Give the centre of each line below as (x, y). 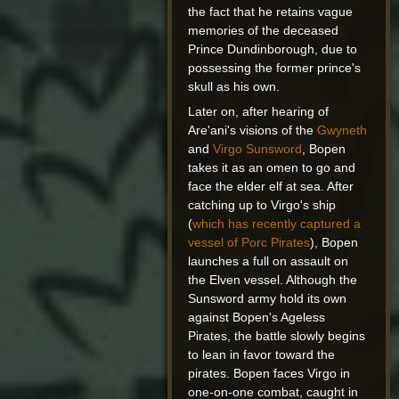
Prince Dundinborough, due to (273, 49)
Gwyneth (342, 130)
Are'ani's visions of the (253, 130)
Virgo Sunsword (258, 149)
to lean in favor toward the (262, 355)
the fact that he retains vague (271, 12)
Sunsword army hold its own (268, 299)
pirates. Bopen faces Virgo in (269, 374)
